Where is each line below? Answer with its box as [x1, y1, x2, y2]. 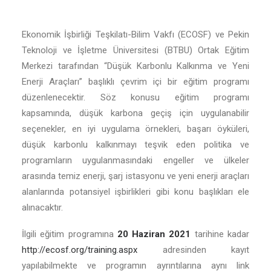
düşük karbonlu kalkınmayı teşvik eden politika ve [22, 139, 249, 150]
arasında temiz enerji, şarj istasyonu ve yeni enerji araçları [22, 171, 249, 181]
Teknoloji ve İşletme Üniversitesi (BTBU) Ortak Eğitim [22, 45, 249, 56]
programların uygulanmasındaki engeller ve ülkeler [22, 155, 249, 166]
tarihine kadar [191, 229, 250, 240]
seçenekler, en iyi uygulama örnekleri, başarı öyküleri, [22, 123, 249, 134]
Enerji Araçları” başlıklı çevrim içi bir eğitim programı [22, 76, 249, 87]
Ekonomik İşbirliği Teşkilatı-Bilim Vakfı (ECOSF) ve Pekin [22, 29, 249, 40]
